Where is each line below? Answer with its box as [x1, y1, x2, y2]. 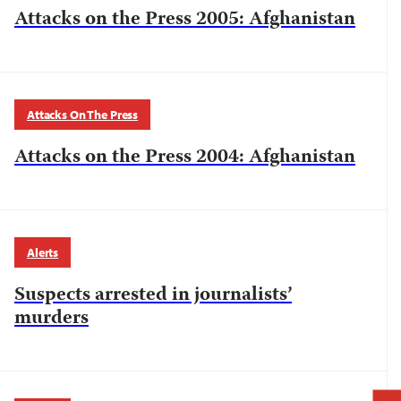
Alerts [27, 244, 59, 261]
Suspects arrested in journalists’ [14, 279, 292, 312]
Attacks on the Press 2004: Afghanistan [14, 141, 355, 175]
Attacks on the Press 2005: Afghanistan [14, 4, 355, 37]
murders [14, 303, 89, 336]
